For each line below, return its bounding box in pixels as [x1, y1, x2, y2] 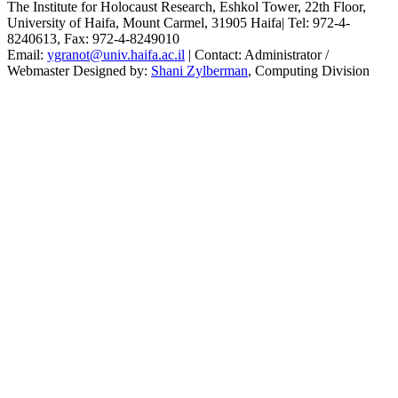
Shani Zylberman [151, 63, 248, 79]
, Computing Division [248, 63, 370, 79]
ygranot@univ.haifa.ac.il [47, 47, 185, 63]
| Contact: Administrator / [185, 47, 329, 63]
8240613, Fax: [7, 31, 92, 47]
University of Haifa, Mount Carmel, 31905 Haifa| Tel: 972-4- [7, 15, 350, 31]
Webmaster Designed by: [7, 63, 151, 79]
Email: [7, 47, 47, 63]
